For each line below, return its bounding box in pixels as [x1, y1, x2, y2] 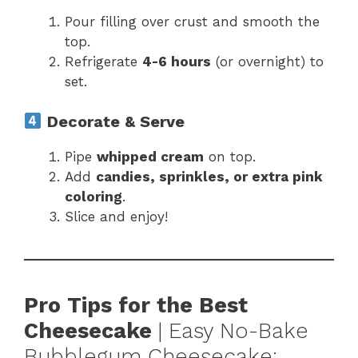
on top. [204, 149, 256, 165]
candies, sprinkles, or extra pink [96, 169, 323, 185]
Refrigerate [65, 53, 142, 70]
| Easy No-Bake [152, 318, 308, 344]
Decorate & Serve [42, 112, 185, 132]
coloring [65, 189, 122, 205]
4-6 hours [142, 53, 211, 70]
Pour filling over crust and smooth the [65, 13, 320, 30]
